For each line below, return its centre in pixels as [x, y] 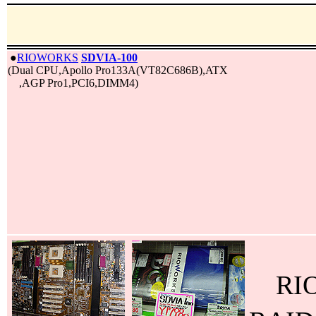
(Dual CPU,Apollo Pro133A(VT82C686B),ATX [118, 70]
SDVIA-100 [109, 57]
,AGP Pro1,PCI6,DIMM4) [73, 83]
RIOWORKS [48, 57]
